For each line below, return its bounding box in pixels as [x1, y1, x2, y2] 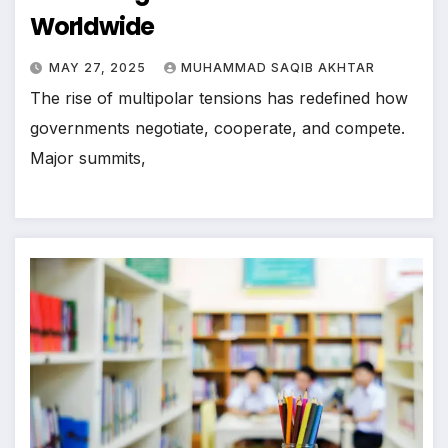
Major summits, [30, 147, 146, 168]
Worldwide [30, 9, 155, 43]
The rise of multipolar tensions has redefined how [30, 87, 408, 108]
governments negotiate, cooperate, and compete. [30, 117, 405, 138]
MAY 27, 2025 [49, 59, 150, 75]
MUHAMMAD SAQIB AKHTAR [181, 59, 375, 75]
